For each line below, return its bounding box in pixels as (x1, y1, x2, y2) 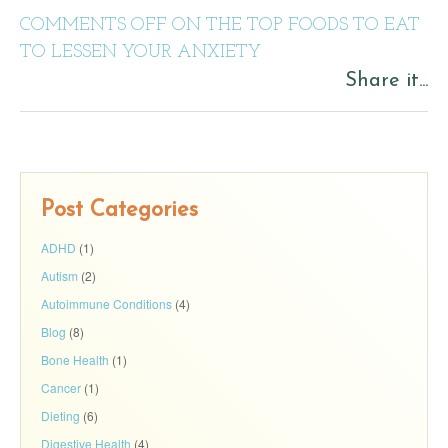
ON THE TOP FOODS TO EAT (167, 16, 420, 35)
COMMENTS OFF (20, 16, 167, 35)
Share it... (345, 71, 428, 91)
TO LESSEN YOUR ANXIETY (20, 43, 261, 62)
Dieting (41, 407, 80, 424)
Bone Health (41, 351, 109, 368)
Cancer (41, 379, 81, 396)
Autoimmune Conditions (41, 295, 172, 312)
